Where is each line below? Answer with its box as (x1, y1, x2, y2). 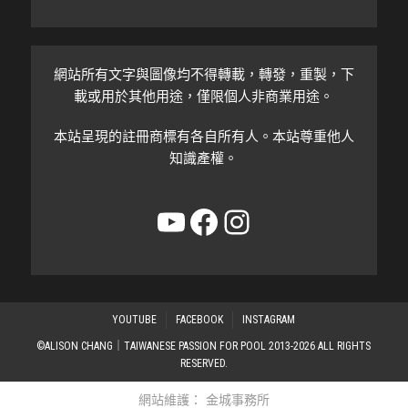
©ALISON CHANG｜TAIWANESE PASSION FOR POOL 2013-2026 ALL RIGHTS (36, 340, 372, 353)
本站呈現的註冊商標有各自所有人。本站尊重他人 (53, 127, 354, 146)
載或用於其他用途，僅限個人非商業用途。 (74, 87, 334, 106)
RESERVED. (179, 357, 228, 371)
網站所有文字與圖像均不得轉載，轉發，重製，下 (53, 66, 354, 84)
